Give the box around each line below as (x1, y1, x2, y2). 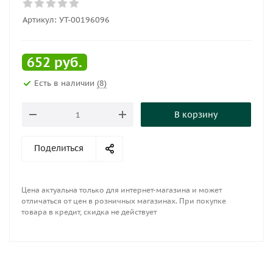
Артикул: (23, 15, 57, 25)
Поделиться (34, 143, 83, 154)
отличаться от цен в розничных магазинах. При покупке (21, 196, 226, 205)
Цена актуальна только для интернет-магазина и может (21, 185, 222, 194)
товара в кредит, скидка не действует (21, 207, 157, 216)
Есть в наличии (34, 78, 97, 88)
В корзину (174, 109, 218, 120)
